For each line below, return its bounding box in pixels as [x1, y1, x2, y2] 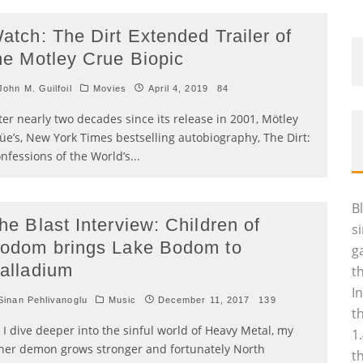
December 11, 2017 [157, 295, 250, 305]
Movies [92, 83, 127, 93]
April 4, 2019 [147, 83, 208, 93]
